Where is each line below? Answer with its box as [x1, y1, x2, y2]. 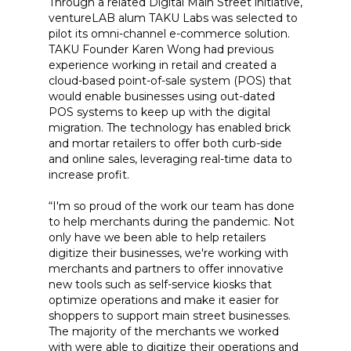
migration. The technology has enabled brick [49, 121, 291, 135]
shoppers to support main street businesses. [49, 309, 291, 323]
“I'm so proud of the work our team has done [49, 199, 295, 213]
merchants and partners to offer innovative [49, 262, 284, 276]
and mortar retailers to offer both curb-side [49, 136, 282, 150]
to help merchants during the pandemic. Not [49, 215, 295, 229]
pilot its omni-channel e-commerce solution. [49, 27, 290, 41]
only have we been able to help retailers [49, 230, 266, 244]
